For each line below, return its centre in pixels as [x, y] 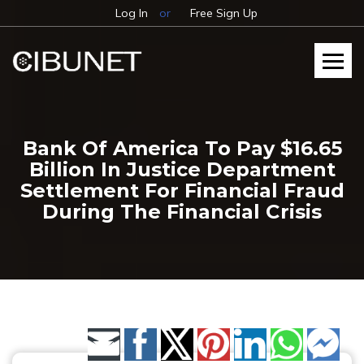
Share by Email [149, 349]
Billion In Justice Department [182, 169]
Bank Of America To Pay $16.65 [182, 148]
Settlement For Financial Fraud [182, 191]
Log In [131, 13]
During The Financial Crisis [182, 212]
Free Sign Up [223, 13]
